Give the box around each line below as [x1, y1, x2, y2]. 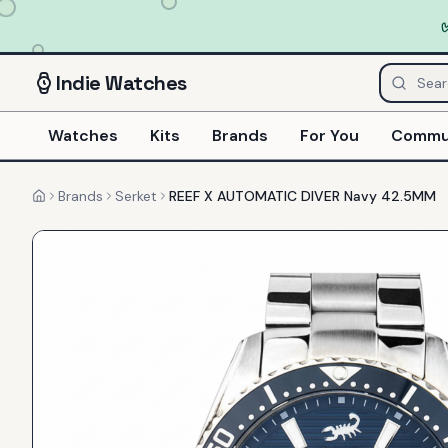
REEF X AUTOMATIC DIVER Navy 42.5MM [169, 187, 436, 205]
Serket [115, 187, 157, 205]
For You [300, 124, 359, 146]
